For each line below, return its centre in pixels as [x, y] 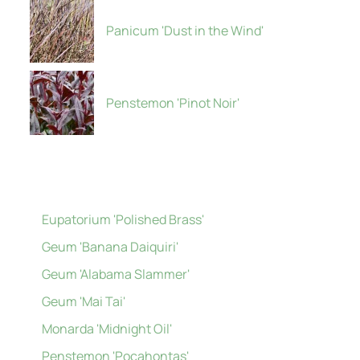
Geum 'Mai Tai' [84, 301]
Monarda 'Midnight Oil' [107, 329]
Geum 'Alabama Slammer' [116, 274]
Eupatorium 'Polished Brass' [123, 219]
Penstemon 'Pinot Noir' [173, 103]
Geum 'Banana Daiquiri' [110, 247]
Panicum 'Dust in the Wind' [185, 31]
